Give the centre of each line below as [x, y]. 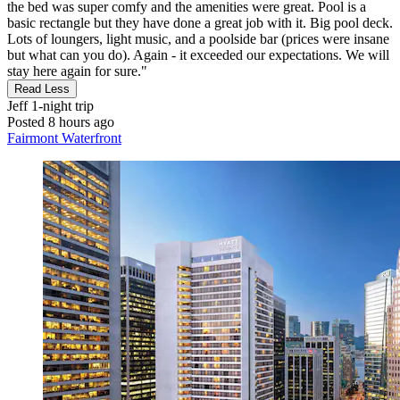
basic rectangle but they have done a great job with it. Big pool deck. [200, 22]
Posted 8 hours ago [61, 121]
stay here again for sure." [77, 71]
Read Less [42, 88]
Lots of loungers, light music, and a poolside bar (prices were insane [198, 38]
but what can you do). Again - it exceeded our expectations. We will [198, 54]
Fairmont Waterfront [64, 137]
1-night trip [61, 105]
